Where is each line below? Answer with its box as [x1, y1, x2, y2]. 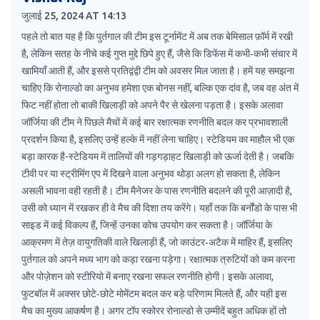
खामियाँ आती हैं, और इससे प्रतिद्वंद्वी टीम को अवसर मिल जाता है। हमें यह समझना [21, 65, 294, 77]
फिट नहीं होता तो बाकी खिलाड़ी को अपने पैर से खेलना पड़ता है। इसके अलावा [21, 99, 283, 111]
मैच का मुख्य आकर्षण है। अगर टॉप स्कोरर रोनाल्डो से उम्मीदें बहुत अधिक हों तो [21, 305, 286, 317]
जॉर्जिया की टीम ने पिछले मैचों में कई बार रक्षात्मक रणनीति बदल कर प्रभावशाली [21, 116, 288, 129]
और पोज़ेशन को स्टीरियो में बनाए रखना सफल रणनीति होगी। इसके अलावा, [21, 271, 274, 283]
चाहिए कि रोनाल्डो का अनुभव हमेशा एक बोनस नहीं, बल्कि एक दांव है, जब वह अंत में [21, 82, 299, 94]
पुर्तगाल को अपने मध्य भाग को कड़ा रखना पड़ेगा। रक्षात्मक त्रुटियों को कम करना [21, 254, 295, 266]
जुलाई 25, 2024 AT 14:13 [21, 10, 126, 22]
